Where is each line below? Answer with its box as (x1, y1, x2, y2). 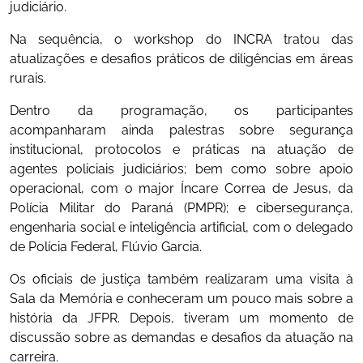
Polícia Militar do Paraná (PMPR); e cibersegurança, (10, 200, 353, 216)
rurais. (10, 70, 46, 87)
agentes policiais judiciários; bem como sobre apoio (10, 161, 353, 177)
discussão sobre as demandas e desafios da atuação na (10, 330, 353, 346)
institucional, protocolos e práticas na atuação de (10, 142, 353, 158)
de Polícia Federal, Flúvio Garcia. (10, 239, 202, 255)
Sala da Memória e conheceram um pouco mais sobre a (10, 291, 353, 307)
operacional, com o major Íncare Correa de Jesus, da (10, 181, 353, 197)
